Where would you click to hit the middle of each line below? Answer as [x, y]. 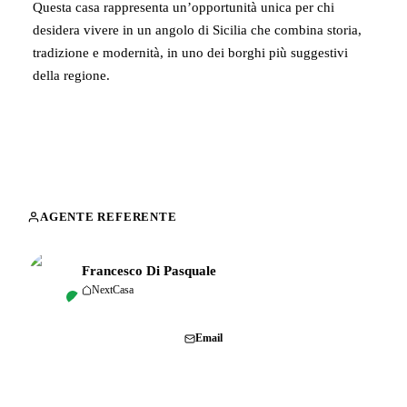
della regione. [71, 75]
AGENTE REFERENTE [109, 217]
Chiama [90, 338]
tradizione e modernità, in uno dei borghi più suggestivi [190, 53]
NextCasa [113, 290]
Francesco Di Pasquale [149, 271]
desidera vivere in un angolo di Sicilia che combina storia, [197, 30]
